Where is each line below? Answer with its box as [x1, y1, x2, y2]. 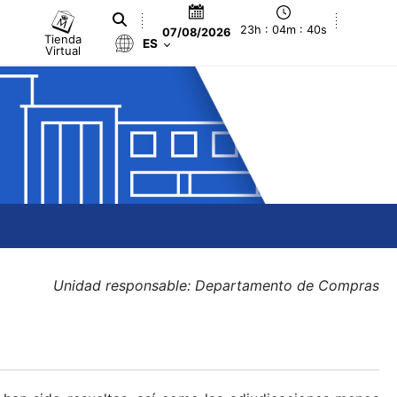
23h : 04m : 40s [240, 23, 328, 37]
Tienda [44, 31, 82, 46]
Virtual [45, 43, 82, 58]
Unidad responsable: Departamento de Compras [53, 276, 379, 294]
